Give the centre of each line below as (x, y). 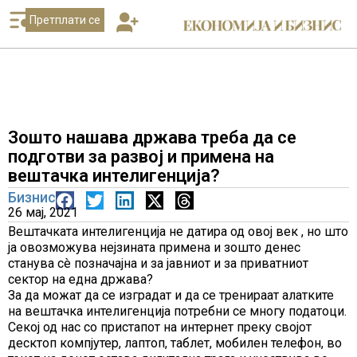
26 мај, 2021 (43, 212)
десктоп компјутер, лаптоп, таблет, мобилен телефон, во (175, 343)
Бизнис (32, 197)
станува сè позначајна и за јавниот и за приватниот (158, 263)
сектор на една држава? (80, 279)
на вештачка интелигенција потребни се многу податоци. (177, 311)
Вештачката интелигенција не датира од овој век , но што (178, 231)
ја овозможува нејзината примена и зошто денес (154, 247)
